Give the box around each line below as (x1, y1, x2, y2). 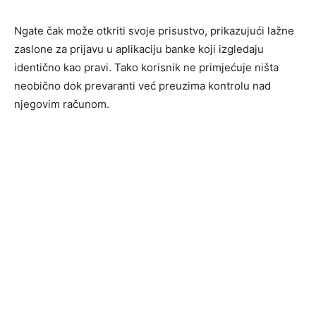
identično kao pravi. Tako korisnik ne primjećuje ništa (14, 60, 279, 74)
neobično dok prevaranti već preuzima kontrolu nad (14, 78, 271, 92)
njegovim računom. (14, 97, 109, 111)
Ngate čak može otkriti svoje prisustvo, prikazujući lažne (14, 23, 294, 37)
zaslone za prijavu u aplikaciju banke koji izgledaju (14, 42, 264, 56)
